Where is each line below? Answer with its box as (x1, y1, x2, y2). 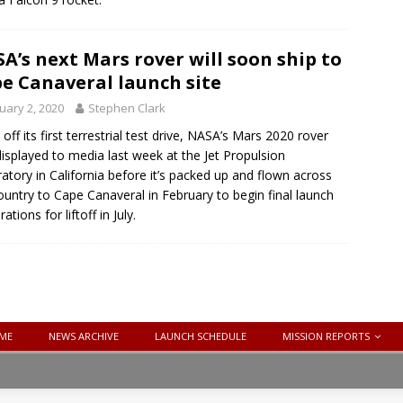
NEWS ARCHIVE (49, 329, 119, 344)
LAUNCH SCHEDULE (155, 329, 246, 344)
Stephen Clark (88, 100, 166, 117)
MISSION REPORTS (282, 329, 370, 344)
